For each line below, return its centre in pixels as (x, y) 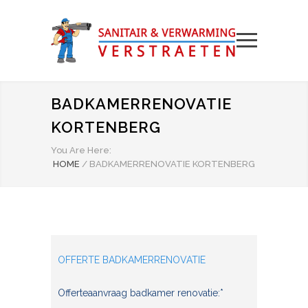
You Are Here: (81, 150)
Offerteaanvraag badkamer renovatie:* (141, 293)
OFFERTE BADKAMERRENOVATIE (132, 260)
